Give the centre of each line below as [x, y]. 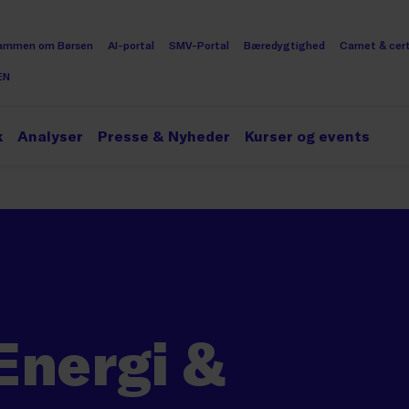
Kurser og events [307, 136]
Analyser [50, 136]
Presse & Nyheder [164, 136]
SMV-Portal [199, 45]
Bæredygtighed [284, 45]
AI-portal [131, 45]
